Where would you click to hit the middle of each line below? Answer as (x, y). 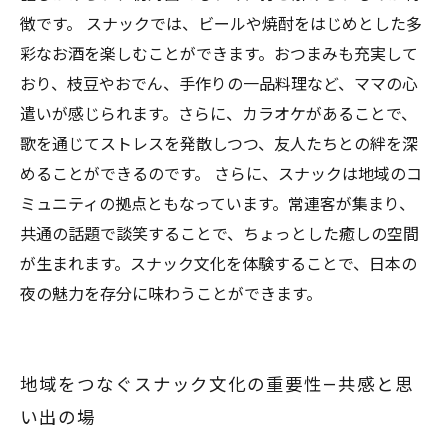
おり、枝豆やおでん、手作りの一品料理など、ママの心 (219, 84)
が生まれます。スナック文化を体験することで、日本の (218, 264)
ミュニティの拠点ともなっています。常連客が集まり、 (217, 204)
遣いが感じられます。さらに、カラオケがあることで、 (218, 114)
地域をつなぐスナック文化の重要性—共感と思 (217, 385)
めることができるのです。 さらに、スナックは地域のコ (221, 174)
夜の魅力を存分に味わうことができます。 (171, 294)
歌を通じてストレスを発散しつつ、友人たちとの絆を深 (219, 144)
